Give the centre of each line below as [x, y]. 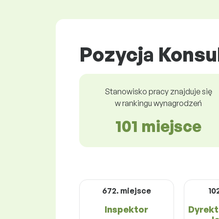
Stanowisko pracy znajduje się [158, 91]
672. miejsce [126, 190]
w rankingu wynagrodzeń [158, 103]
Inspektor [127, 209]
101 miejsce [158, 126]
